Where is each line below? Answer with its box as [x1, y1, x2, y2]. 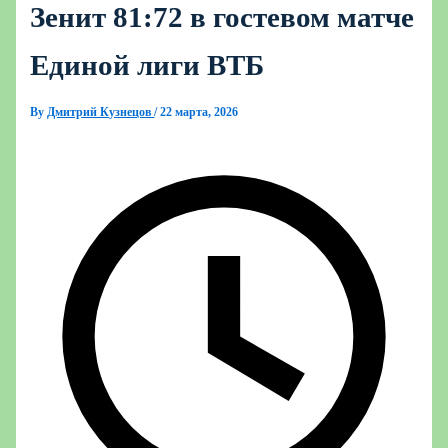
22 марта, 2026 [160, 105, 239, 120]
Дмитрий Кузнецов [47, 105, 155, 120]
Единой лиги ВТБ [30, 49, 265, 82]
